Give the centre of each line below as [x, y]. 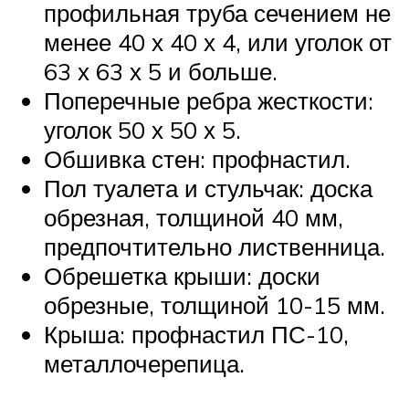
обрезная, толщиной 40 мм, [194, 217]
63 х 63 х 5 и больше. [161, 71]
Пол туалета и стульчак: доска [208, 188]
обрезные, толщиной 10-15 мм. [215, 304]
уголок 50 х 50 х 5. [142, 129]
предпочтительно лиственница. [215, 246]
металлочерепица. [144, 363]
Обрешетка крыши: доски [182, 275]
